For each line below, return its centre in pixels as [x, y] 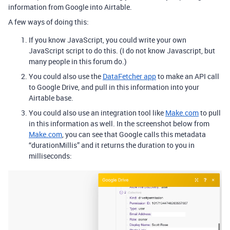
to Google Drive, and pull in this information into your [114, 87]
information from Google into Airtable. [70, 7]
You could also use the [66, 76]
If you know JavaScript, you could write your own [108, 40]
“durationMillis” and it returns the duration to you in [112, 145]
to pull [210, 113]
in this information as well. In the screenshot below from [119, 123]
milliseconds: [50, 156]
